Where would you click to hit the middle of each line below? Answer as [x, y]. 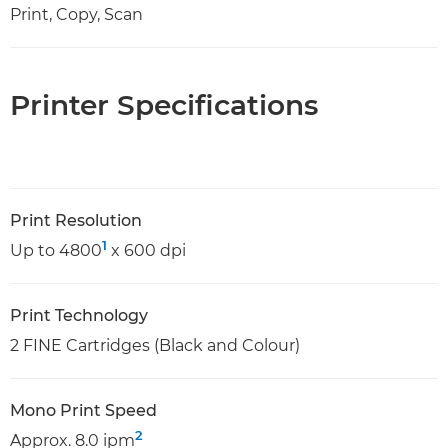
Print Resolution [76, 220]
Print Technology [79, 315]
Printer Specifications [164, 104]
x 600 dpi [146, 250]
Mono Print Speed [83, 410]
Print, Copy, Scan [76, 14]
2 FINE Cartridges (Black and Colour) [155, 345]
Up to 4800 [56, 250]
